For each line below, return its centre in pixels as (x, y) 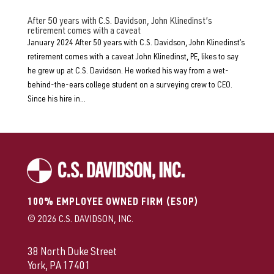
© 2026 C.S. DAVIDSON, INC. (80, 220)
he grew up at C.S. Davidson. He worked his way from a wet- (128, 72)
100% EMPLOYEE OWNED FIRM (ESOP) (113, 203)
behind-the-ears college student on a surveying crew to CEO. (130, 86)
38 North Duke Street (72, 253)
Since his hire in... (56, 100)
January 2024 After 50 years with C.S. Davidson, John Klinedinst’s (136, 43)
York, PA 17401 (59, 267)
